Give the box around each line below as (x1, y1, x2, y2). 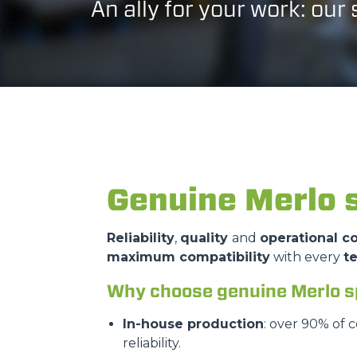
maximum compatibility (107, 249, 270, 265)
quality (180, 230, 232, 245)
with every (270, 249, 343, 265)
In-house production (123, 316, 264, 331)
